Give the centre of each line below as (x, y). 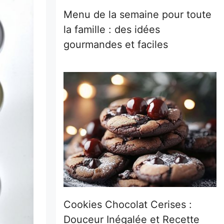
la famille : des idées (112, 29)
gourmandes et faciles (116, 44)
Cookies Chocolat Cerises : (128, 204)
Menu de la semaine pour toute (137, 14)
